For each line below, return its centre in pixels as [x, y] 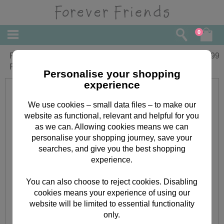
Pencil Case [31, 67]
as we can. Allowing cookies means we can [112, 126]
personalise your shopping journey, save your [112, 137]
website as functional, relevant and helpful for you [112, 115]
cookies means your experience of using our [112, 192]
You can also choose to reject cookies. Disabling [112, 181]
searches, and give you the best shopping [112, 148]
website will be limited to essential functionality [112, 203]
